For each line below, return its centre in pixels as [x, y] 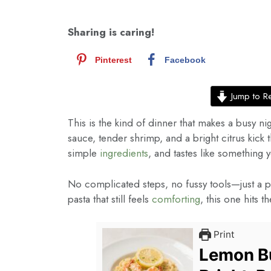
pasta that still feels [110, 199]
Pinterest [113, 60]
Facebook [185, 60]
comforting [176, 199]
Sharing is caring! [111, 32]
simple [84, 153]
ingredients [124, 153]
